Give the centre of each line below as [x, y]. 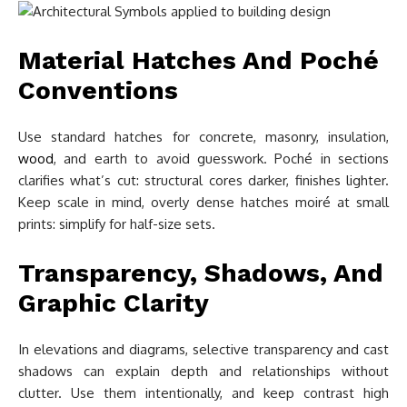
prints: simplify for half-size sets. [117, 224]
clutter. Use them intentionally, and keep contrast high [203, 393]
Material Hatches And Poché [199, 60]
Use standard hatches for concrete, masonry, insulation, [203, 137]
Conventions [98, 90]
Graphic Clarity [114, 303]
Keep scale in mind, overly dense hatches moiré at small [203, 202]
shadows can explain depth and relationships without [203, 371]
